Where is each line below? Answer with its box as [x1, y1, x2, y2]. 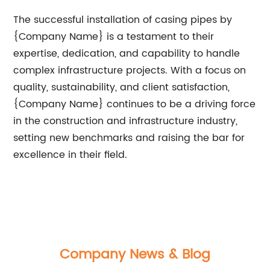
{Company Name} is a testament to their [13, 29, 215, 45]
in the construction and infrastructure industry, [13, 113, 238, 129]
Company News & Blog [60, 243, 210, 266]
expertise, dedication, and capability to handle [13, 46, 240, 61]
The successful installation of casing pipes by [13, 12, 233, 28]
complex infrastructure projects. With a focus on [13, 63, 246, 78]
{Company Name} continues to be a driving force [13, 96, 256, 112]
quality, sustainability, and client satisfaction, [13, 80, 230, 95]
